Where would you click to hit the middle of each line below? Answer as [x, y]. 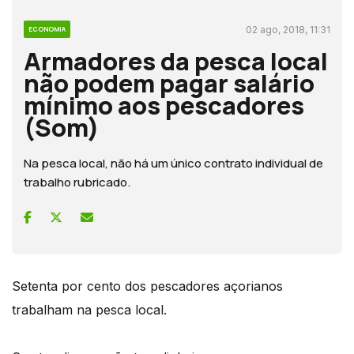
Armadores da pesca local [176, 60]
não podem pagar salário [169, 83]
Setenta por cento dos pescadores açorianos [147, 286]
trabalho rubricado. [77, 182]
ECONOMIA [47, 28]
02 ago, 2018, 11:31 [288, 29]
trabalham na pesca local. [89, 309]
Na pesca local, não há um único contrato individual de [173, 163]
